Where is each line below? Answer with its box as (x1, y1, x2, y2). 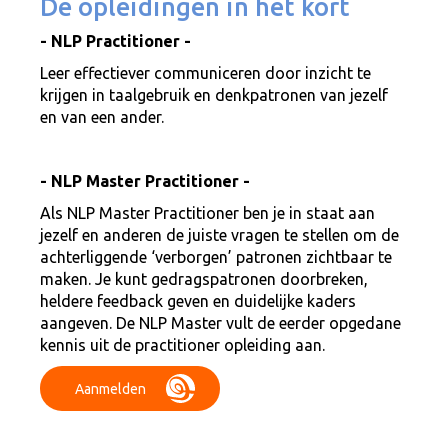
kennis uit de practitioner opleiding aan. (40, 336, 325, 354)
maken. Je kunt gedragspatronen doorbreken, (40, 270, 368, 288)
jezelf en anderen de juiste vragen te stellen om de (40, 226, 399, 244)
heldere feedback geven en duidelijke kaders (40, 292, 356, 310)
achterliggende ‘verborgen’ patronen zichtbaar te (40, 248, 392, 266)
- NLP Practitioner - (40, 32, 191, 50)
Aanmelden (75, 380, 146, 397)
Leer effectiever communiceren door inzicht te (40, 64, 371, 82)
